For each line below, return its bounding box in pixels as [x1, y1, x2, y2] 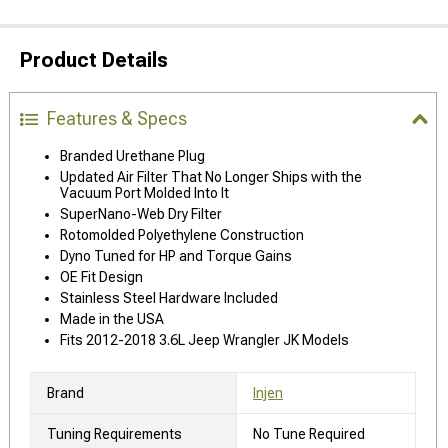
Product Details [20, 48, 168, 73]
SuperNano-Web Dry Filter [60, 206, 222, 223]
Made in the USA [60, 311, 164, 328]
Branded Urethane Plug [60, 148, 205, 165]
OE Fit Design [60, 269, 143, 286]
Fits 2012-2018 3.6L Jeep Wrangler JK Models [60, 332, 349, 349]
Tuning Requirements [47, 426, 182, 443]
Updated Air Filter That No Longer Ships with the [60, 169, 362, 186]
